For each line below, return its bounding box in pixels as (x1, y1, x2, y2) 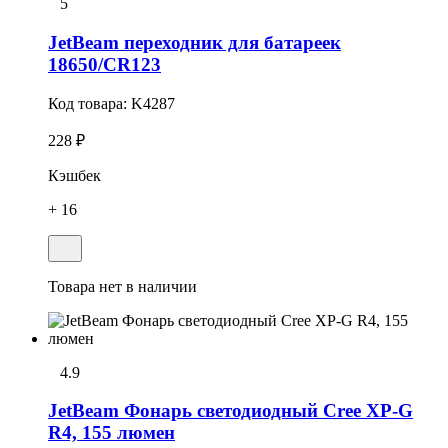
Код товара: (48, 94, 131, 112)
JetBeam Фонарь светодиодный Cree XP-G (48, 400, 413, 422)
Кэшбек (48, 166, 101, 184)
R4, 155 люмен (48, 422, 175, 444)
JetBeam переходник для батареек (48, 31, 341, 53)
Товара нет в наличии (48, 277, 197, 295)
